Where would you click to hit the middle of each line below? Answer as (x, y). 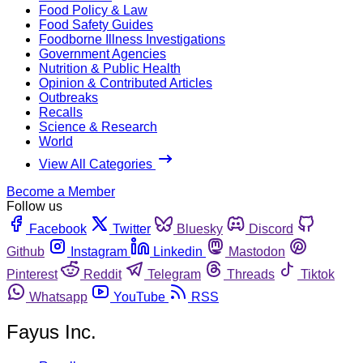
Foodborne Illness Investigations (132, 39)
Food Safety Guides (96, 24)
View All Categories (97, 164)
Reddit (102, 274)
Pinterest (32, 274)
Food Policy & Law (93, 10)
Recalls (61, 112)
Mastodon (257, 251)
